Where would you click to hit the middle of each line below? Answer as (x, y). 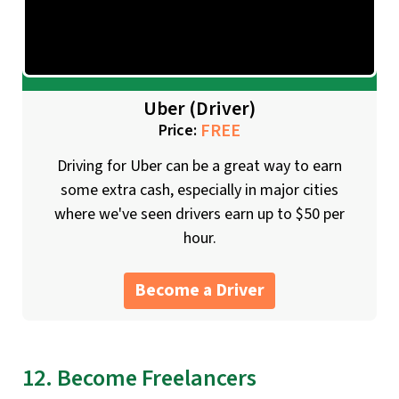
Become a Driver (199, 290)
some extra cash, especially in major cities (199, 190)
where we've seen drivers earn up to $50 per (199, 214)
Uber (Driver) (199, 110)
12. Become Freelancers (139, 378)
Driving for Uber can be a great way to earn (199, 166)
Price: (179, 131)
